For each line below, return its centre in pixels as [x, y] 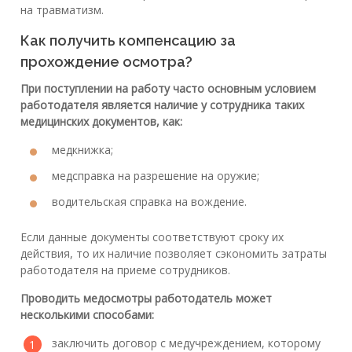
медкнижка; [82, 150]
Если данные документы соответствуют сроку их [152, 237]
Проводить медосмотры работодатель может [146, 299]
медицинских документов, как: [101, 122]
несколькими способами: [87, 315]
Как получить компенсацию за [128, 41]
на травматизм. [62, 10]
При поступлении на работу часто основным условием [168, 89]
